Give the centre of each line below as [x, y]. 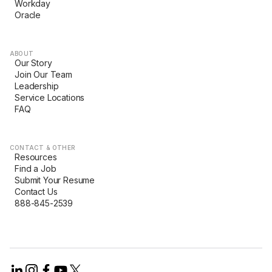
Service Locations [50, 97]
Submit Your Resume [55, 180]
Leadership [37, 86]
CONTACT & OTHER [42, 148]
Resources [36, 157]
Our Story [33, 63]
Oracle [28, 15]
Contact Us [36, 192]
